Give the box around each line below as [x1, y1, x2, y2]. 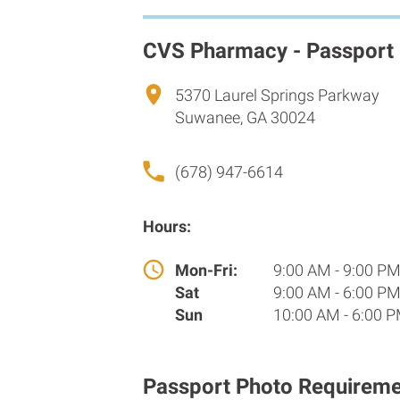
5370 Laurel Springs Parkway [175, 85, 379, 104]
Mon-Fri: [175, 260, 237, 279]
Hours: [143, 216, 191, 236]
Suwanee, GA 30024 [175, 107, 315, 127]
